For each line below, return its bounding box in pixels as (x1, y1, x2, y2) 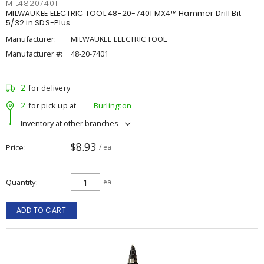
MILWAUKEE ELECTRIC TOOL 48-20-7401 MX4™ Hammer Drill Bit (6, 8, 241, 18)
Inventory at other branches (21, 117, 120, 128)
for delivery (28, 82, 70, 93)
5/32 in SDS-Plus (6, 18, 70, 28)
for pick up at (28, 100, 77, 111)
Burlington (93, 100, 131, 111)
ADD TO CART (16, 205, 67, 215)
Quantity (6, 177, 35, 187)
